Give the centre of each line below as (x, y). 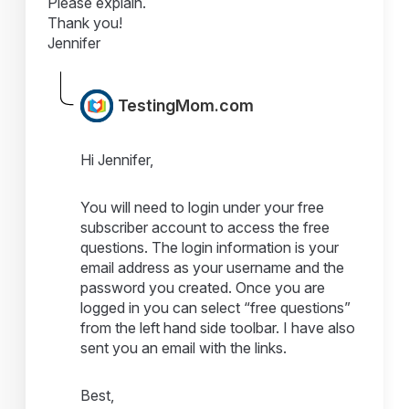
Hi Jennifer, (117, 159)
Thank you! (85, 22)
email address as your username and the (213, 267)
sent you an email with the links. (184, 347)
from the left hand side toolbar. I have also (218, 327)
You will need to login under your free (203, 207)
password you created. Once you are (203, 287)
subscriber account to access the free (205, 227)
